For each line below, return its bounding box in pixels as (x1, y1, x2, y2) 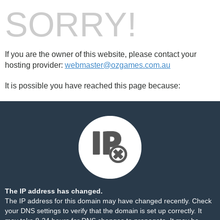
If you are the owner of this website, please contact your (5, 50, 196, 58)
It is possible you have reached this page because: (5, 82, 180, 90)
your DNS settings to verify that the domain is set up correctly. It (5, 207, 202, 215)
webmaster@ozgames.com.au (65, 61, 170, 69)
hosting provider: (5, 61, 65, 69)
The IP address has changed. (5, 187, 103, 195)
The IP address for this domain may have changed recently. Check (5, 197, 212, 205)
